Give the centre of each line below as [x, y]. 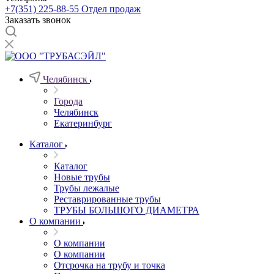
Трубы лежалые [87, 188]
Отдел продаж [111, 9]
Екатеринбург [83, 123]
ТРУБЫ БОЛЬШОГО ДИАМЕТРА [127, 210]
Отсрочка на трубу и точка [109, 265]
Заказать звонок [38, 20]
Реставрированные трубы [107, 199]
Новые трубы [82, 177]
